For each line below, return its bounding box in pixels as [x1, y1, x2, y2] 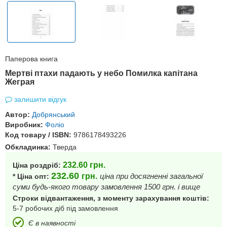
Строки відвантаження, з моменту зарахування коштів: [13, 194, 209, 202]
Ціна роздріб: [13, 161, 63, 169]
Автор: [5, 110, 30, 119]
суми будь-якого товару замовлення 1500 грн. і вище [13, 182, 200, 191]
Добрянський [32, 110, 75, 119]
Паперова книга [5, 55, 58, 63]
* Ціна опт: [13, 172, 51, 180]
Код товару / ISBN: [5, 131, 73, 139]
